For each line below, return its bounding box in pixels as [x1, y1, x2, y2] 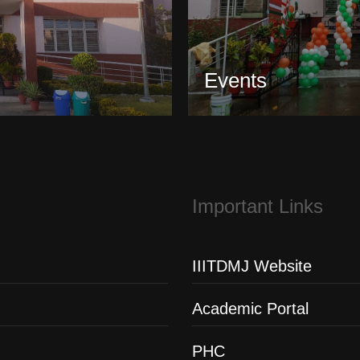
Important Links [192, 195, 323, 217]
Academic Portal [192, 300, 309, 317]
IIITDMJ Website [192, 257, 312, 275]
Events [204, 68, 267, 92]
